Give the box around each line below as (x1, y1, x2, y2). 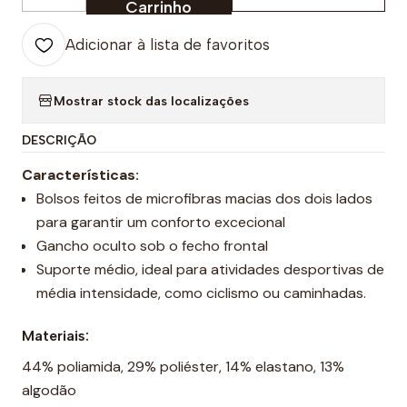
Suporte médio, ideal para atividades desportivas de (36, 260, 384, 279)
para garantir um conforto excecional (36, 213, 285, 232)
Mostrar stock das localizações (54, 92, 249, 109)
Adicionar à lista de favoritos (65, 35, 270, 54)
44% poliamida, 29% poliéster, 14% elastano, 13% (22, 357, 344, 376)
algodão (22, 381, 76, 400)
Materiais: (22, 327, 89, 344)
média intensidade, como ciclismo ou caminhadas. (36, 283, 366, 303)
